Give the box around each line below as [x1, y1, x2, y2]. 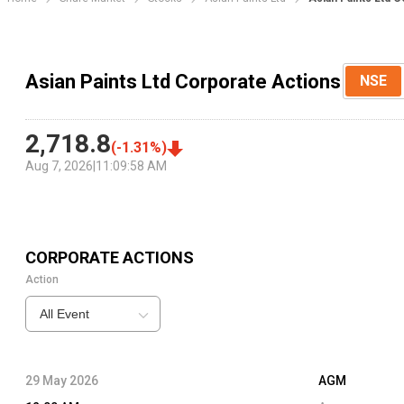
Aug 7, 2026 [25, 159, 93, 174]
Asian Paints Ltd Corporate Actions [25, 69, 341, 93]
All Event [40, 307, 89, 322]
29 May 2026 [25, 373, 98, 389]
